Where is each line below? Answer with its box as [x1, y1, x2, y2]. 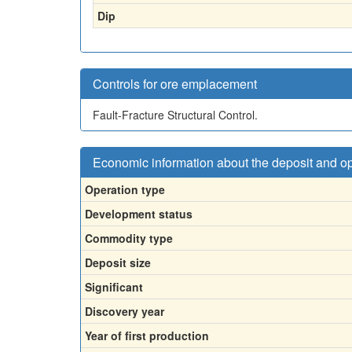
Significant [85, 278, 143, 295]
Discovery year [85, 302, 164, 319]
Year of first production [85, 327, 209, 343]
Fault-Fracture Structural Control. [93, 106, 258, 123]
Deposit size [85, 254, 151, 270]
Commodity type [85, 229, 173, 246]
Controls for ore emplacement [93, 74, 257, 93]
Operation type [85, 181, 165, 197]
